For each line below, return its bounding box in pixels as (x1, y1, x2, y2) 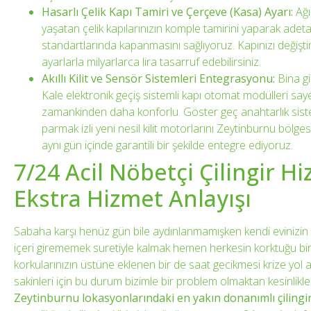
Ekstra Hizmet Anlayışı (14, 183, 251, 214)
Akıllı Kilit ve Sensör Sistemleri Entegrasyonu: (42, 71, 275, 87)
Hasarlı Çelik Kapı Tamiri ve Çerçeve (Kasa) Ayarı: (42, 4, 293, 20)
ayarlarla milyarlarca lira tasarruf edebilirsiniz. (42, 54, 261, 70)
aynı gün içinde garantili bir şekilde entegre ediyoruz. (42, 137, 293, 153)
